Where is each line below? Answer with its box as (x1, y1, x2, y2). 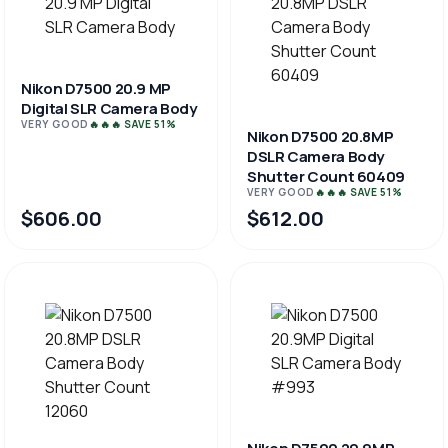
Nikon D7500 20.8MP (247, 126, 394, 147)
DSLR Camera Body (247, 146, 384, 167)
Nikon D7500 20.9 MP (21, 78, 171, 99)
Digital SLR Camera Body (21, 98, 197, 119)
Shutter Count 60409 (247, 166, 405, 187)
